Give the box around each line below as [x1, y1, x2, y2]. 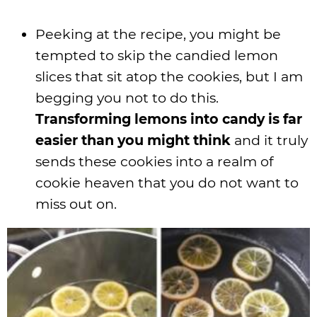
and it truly [231, 132, 308, 149]
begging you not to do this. [35, 89, 219, 107]
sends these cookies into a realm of [35, 153, 274, 171]
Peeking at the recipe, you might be [35, 25, 281, 43]
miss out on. [35, 195, 117, 213]
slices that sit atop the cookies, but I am [35, 68, 303, 86]
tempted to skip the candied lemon [35, 47, 278, 64]
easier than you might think [35, 132, 231, 149]
